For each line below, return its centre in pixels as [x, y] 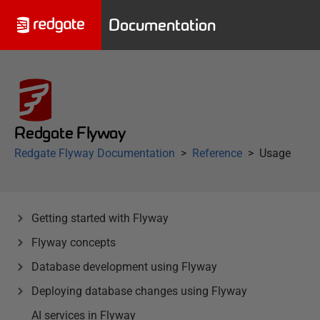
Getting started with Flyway [100, 218]
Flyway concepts [74, 242]
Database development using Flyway [124, 267]
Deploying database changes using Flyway [139, 291]
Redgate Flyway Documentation [95, 153]
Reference [217, 153]
